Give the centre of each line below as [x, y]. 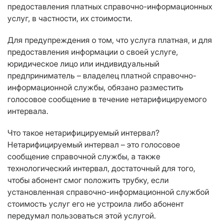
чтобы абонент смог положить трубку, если [88, 180]
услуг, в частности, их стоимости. [70, 18]
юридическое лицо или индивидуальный [83, 64]
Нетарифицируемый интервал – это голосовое [94, 145]
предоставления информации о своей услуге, [93, 52]
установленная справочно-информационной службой [108, 192]
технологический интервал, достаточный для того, [101, 168]
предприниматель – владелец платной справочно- [102, 76]
